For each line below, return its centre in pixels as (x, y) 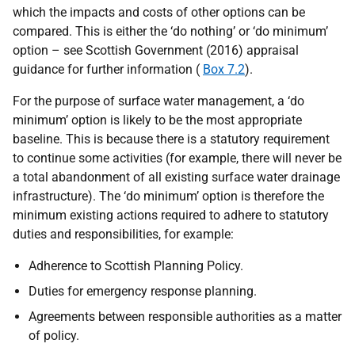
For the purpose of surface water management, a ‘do (158, 101)
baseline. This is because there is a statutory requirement (171, 139)
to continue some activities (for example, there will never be (177, 158)
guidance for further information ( (108, 69)
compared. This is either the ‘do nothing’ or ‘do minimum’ (170, 31)
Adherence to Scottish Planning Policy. (136, 265)
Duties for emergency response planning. (143, 291)
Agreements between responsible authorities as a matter (185, 316)
